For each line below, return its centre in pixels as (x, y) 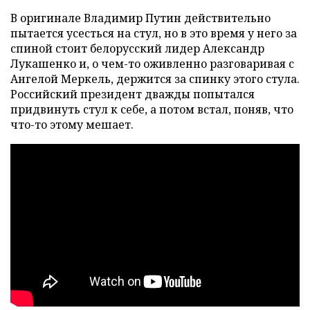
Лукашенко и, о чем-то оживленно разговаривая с (152, 64)
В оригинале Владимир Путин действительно (140, 18)
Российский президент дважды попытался (133, 94)
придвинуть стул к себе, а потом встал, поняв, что (152, 110)
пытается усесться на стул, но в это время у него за (154, 34)
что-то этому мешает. (72, 125)
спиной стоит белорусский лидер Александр (137, 49)
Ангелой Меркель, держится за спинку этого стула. (155, 79)
